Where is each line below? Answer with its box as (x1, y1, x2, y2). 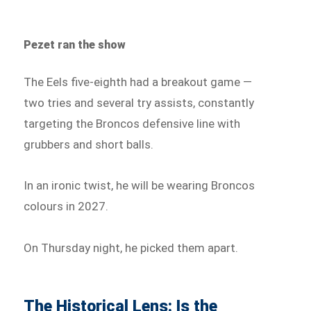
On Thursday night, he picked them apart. (24, 241, 239, 255)
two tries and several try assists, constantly (24, 95, 255, 110)
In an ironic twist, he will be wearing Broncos (24, 178, 255, 193)
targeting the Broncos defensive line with (24, 116, 241, 131)
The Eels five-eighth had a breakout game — (24, 74, 253, 89)
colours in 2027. (24, 199, 109, 214)
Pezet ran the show (24, 37, 126, 51)
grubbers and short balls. (24, 137, 154, 151)
